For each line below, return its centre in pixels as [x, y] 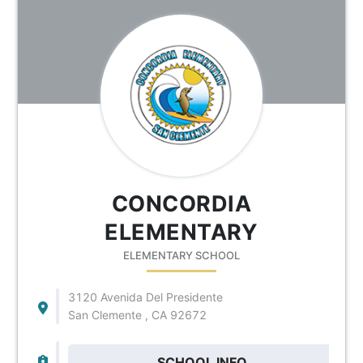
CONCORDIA [181, 203]
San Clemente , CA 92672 [137, 314]
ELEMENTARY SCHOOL [181, 255]
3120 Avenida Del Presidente [145, 297]
